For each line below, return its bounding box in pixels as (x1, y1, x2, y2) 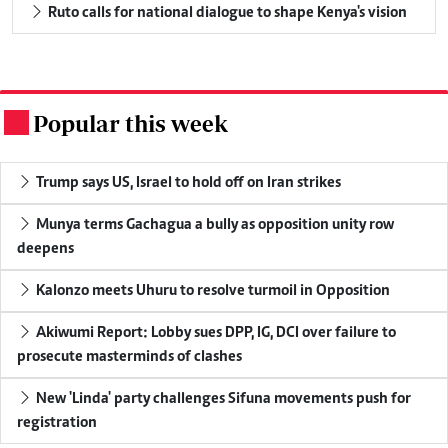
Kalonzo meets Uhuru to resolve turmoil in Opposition (33, 282, 390, 299)
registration (17, 414, 97, 431)
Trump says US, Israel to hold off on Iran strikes (33, 174, 341, 191)
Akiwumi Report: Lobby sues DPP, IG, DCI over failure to (33, 324, 396, 341)
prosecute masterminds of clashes (17, 348, 242, 365)
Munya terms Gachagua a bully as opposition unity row (33, 216, 394, 233)
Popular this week (33, 109, 228, 137)
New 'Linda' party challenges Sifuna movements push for (33, 390, 411, 407)
